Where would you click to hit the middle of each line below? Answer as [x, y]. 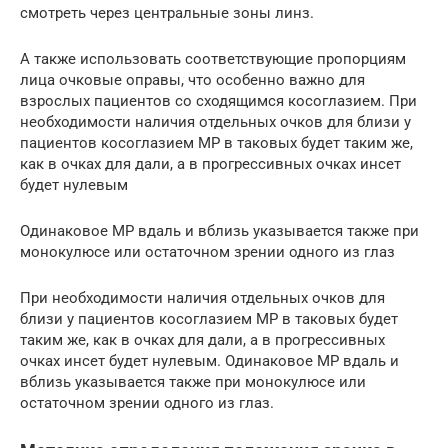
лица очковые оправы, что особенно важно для [192, 79]
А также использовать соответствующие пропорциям [213, 58]
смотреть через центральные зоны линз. [167, 12]
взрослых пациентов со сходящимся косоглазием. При [218, 100]
